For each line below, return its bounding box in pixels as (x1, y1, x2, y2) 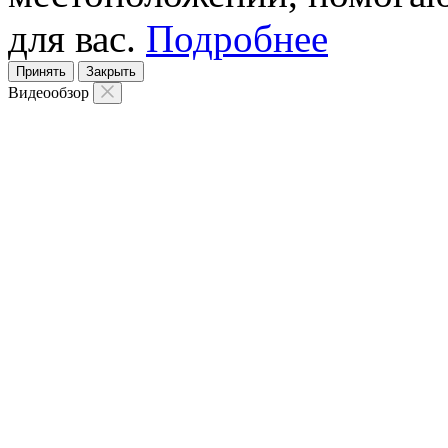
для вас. (8, 16, 146, 60)
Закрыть (86, 63, 136, 79)
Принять (16, 63, 66, 79)
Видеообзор (8, 83, 93, 101)
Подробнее (146, 16, 328, 60)
